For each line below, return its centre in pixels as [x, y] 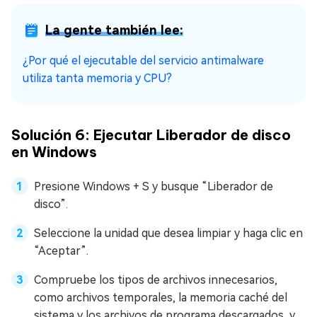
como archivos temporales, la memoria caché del [161, 297]
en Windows [54, 151]
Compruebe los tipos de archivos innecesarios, [156, 279]
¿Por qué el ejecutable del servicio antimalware [143, 60]
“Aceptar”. [61, 250]
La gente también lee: [114, 30]
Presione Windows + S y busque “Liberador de [154, 186]
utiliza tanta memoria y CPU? [97, 78]
